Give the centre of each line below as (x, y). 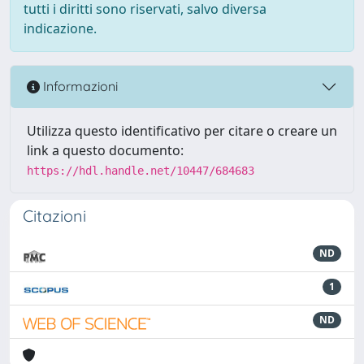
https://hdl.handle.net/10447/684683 (141, 170)
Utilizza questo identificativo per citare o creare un (182, 130)
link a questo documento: (105, 150)
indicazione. (60, 28)
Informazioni (79, 87)
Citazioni (54, 215)
